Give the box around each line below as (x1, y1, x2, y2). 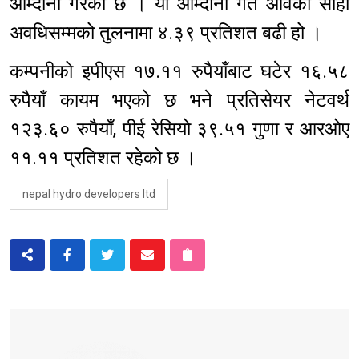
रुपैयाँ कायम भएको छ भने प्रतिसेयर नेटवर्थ (10, 89, 349, 112)
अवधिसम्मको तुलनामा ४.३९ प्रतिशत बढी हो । (10, 22, 322, 45)
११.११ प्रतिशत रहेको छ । (10, 147, 206, 170)
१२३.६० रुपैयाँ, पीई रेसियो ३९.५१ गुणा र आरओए (10, 118, 349, 141)
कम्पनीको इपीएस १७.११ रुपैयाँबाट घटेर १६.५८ (10, 60, 349, 83)
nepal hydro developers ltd (22, 188, 155, 201)
